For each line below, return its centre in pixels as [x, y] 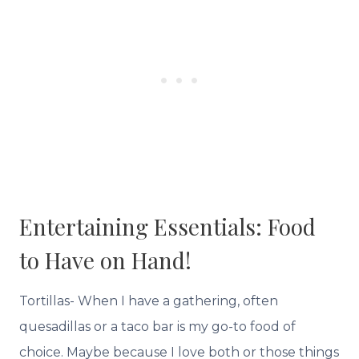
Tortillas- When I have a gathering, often [149, 301]
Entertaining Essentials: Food [167, 226]
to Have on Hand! [105, 260]
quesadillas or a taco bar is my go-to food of [157, 326]
